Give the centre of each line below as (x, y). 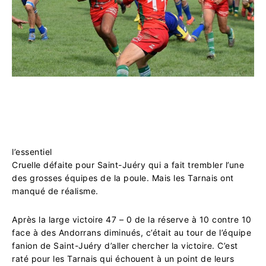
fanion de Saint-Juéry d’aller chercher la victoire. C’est (125, 245)
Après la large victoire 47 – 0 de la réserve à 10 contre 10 (132, 219)
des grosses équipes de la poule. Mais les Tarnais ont (123, 178)
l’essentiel (32, 151)
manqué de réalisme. (55, 191)
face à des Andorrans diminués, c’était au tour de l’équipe (132, 232)
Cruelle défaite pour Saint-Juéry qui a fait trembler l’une (128, 164)
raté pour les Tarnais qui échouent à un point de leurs (123, 258)
